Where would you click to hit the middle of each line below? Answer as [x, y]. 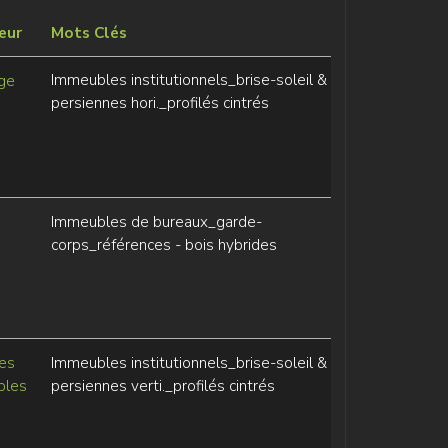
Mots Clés [88, 33]
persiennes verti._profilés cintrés [162, 386]
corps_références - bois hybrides [163, 245]
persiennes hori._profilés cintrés [159, 103]
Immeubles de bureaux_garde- [156, 222]
